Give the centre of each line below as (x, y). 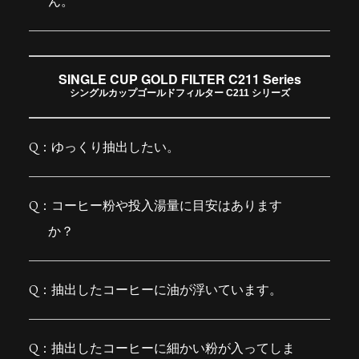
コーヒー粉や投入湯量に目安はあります (166, 206)
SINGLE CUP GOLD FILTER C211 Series (179, 79)
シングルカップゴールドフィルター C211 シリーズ (179, 93)
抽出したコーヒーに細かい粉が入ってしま (173, 349)
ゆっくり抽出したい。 (115, 147)
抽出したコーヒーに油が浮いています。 (166, 290)
